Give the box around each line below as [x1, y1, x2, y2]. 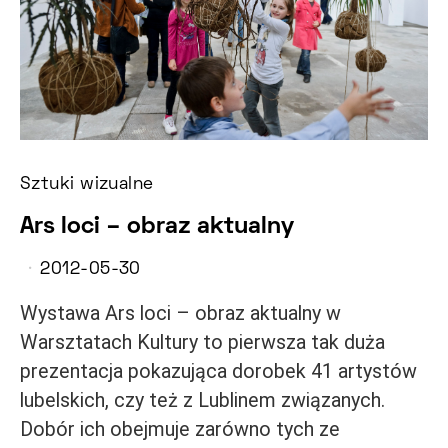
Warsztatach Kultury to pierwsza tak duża [20, 331, 385, 355]
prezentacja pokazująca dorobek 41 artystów [20, 360, 417, 384]
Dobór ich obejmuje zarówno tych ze [20, 418, 340, 442]
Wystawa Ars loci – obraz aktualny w [20, 302, 341, 326]
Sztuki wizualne [20, 177, 154, 194]
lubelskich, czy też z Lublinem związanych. [20, 389, 385, 413]
